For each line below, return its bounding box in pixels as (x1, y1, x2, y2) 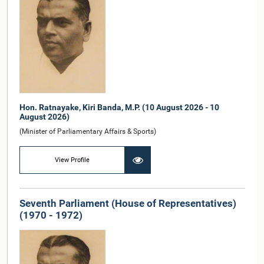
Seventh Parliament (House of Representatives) (19, 197, 236, 210)
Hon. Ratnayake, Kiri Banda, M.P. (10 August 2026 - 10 (19, 103, 219, 113)
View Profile (55, 156, 90, 164)
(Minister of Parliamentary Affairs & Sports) (19, 127, 156, 136)
